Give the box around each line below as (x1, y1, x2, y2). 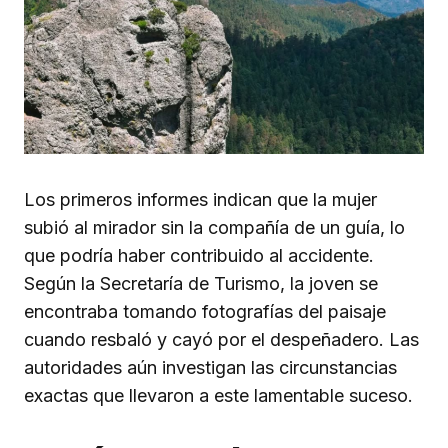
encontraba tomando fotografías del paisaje (24, 301, 386, 322)
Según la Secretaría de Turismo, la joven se (24, 273, 378, 294)
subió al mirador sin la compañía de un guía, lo (24, 217, 405, 238)
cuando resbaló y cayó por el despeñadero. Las (24, 329, 419, 350)
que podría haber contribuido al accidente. (24, 245, 374, 266)
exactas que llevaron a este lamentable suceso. (24, 385, 413, 406)
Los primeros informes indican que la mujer (24, 189, 377, 210)
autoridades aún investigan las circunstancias (24, 357, 397, 378)
